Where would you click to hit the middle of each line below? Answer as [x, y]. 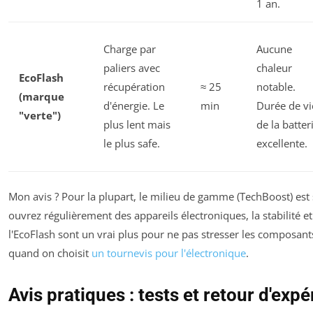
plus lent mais [137, 124]
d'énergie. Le [134, 105]
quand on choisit [50, 253]
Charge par [130, 49]
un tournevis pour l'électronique [169, 253]
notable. [276, 86]
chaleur [274, 67]
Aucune [274, 49]
